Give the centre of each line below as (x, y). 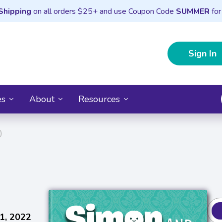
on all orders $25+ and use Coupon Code (103, 11)
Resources (99, 99)
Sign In (202, 53)
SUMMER (193, 11)
